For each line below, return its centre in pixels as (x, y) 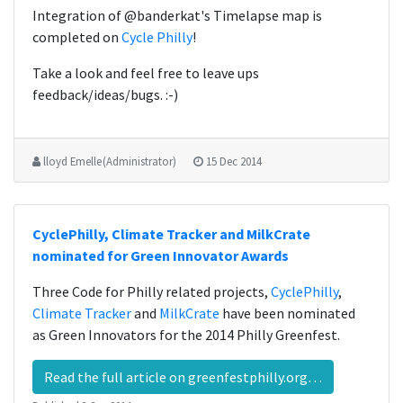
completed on (77, 37)
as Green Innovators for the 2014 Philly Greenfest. (186, 335)
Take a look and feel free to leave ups (146, 73)
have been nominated (287, 313)
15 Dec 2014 (234, 161)
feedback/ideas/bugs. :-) (105, 94)
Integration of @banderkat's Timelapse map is (177, 15)
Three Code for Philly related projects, (152, 291)
